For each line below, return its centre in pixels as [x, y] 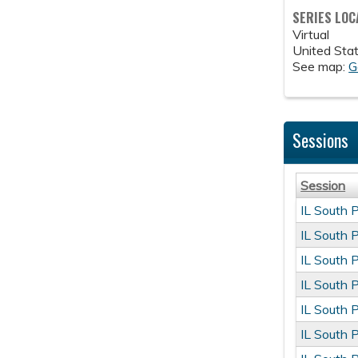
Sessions [321, 140]
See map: [321, 67]
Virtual [311, 35]
